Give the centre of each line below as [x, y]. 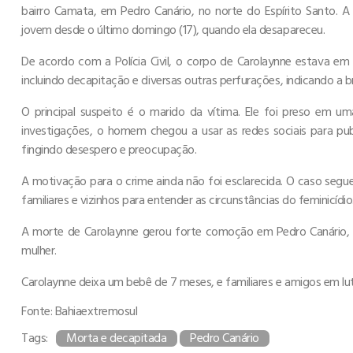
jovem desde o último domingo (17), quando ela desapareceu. [173, 30]
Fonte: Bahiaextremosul [80, 311]
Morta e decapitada [117, 338]
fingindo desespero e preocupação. [109, 149]
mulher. [39, 250]
